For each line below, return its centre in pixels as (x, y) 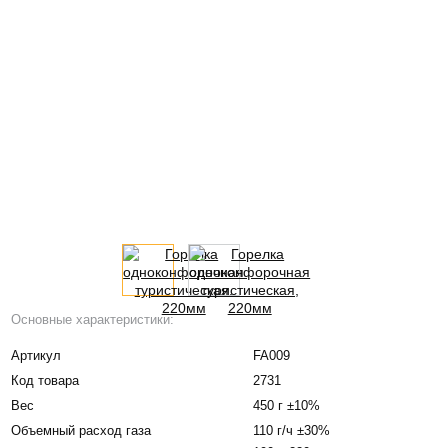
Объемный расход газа (81, 430)
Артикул (36, 355)
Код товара (45, 380)
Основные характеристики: (93, 319)
